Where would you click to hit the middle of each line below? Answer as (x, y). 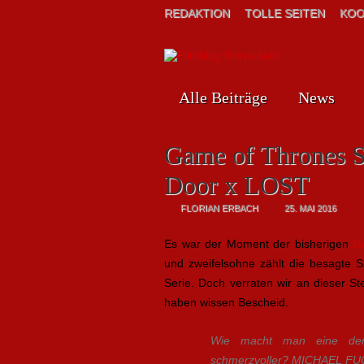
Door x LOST (237, 185)
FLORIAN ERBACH (219, 208)
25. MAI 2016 (310, 208)
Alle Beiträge (223, 97)
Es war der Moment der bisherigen (259, 244)
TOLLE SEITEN (285, 13)
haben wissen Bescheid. (226, 302)
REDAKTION (197, 13)
